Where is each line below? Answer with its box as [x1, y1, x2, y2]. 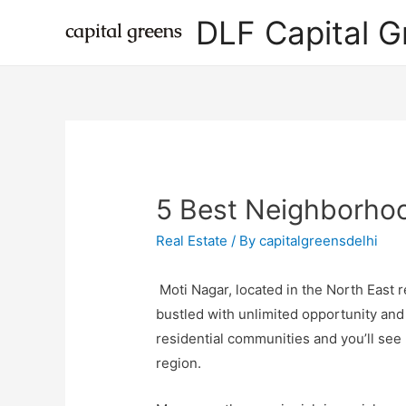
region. [156, 354, 202, 372]
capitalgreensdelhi [259, 232, 379, 250]
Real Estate [156, 232, 228, 250]
